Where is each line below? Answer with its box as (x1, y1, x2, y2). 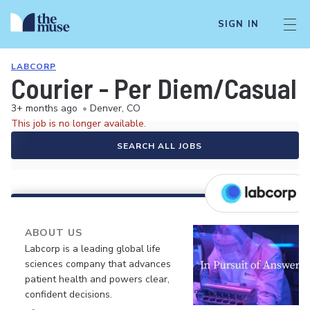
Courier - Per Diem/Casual (11, 71, 297, 104)
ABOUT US (25, 226, 82, 239)
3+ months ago (11, 102, 77, 115)
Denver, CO (90, 102, 140, 115)
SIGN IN (217, 18, 259, 30)
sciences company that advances (25, 257, 171, 271)
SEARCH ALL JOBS (116, 140, 202, 152)
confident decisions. (25, 288, 112, 301)
